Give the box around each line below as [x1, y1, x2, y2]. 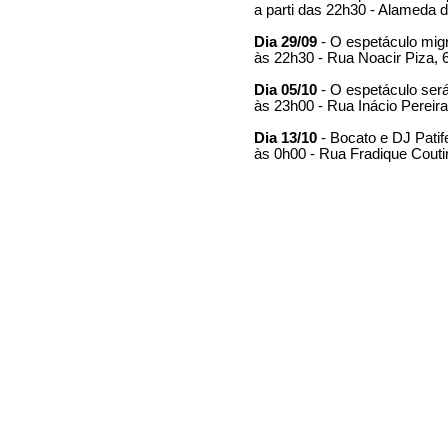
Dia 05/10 [254, 82, 317, 98]
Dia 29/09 [254, 34, 317, 50]
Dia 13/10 [254, 130, 317, 146]
